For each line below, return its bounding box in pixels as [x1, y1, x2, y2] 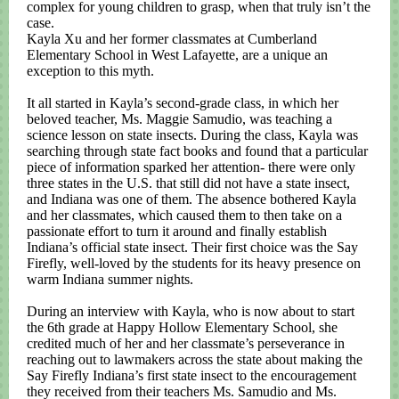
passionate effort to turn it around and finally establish [27, 224, 327, 239]
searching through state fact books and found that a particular [27, 143, 368, 159]
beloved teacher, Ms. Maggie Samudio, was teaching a [27, 111, 332, 126]
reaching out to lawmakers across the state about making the [27, 352, 362, 367]
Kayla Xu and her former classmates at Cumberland [27, 31, 317, 46]
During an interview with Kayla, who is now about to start [27, 304, 354, 319]
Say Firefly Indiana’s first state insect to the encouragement [27, 368, 356, 383]
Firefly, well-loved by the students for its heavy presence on [27, 256, 361, 271]
